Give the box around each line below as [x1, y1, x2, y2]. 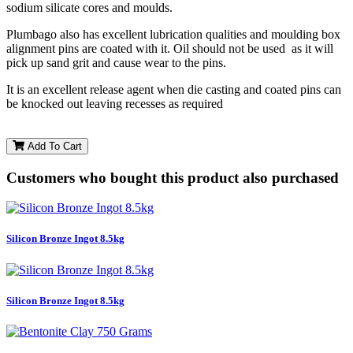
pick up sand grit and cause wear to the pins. [6, 55, 226, 69]
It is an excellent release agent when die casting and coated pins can [6, 82, 341, 96]
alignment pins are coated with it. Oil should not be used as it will [6, 41, 333, 55]
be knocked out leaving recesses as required [6, 96, 223, 110]
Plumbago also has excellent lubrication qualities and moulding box [6, 27, 340, 41]
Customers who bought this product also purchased [6, 169, 339, 186]
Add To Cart [24, 139, 82, 152]
